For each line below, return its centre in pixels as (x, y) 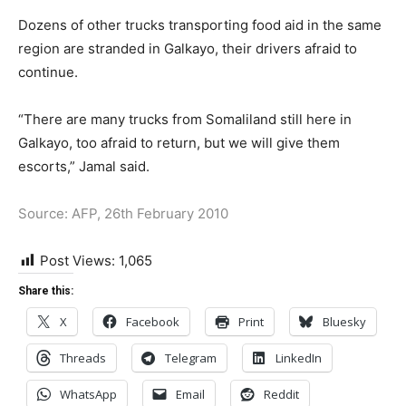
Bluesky (344, 322)
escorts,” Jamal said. (84, 166)
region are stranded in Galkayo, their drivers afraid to (188, 48)
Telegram (191, 358)
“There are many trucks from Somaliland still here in (185, 119)
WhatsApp (88, 394)
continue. (48, 72)
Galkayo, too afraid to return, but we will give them (179, 143)
